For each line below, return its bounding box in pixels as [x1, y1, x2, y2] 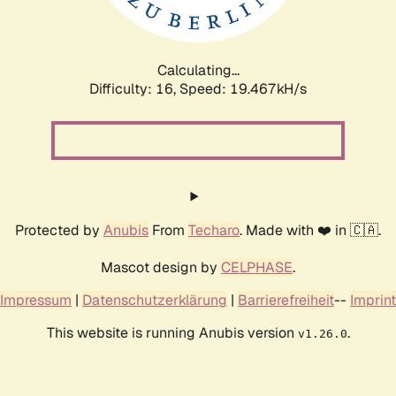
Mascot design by [101, 257, 221, 277]
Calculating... [156, 60, 240, 80]
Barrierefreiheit [238, 290, 334, 309]
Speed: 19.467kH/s [179, 79, 307, 98]
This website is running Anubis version [46, 323, 298, 342]
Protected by [15, 220, 103, 240]
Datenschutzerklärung [82, 290, 227, 309]
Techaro [188, 220, 240, 240]
